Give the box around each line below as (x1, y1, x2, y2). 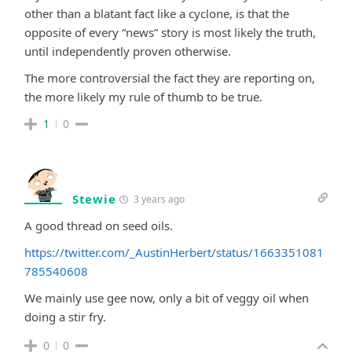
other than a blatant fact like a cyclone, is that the (24, 5, 289, 21)
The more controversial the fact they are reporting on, (24, 69, 315, 86)
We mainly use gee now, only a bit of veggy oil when (24, 289, 309, 306)
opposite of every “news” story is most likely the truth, (24, 24, 316, 40)
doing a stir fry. (24, 308, 106, 324)
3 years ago (131, 192, 185, 206)
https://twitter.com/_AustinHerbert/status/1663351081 (24, 244, 324, 260)
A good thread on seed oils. (24, 217, 173, 233)
